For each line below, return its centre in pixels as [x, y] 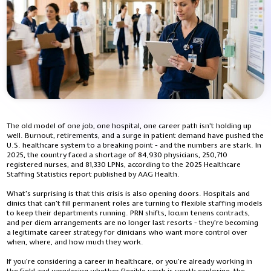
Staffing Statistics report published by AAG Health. [93, 174]
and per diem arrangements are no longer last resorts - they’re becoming [133, 223]
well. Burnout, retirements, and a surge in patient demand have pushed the [135, 135]
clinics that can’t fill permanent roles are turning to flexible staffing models [135, 203]
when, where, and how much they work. [75, 242]
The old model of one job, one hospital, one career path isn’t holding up [129, 126]
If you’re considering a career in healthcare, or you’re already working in [130, 261]
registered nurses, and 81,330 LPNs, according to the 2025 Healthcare [124, 165]
